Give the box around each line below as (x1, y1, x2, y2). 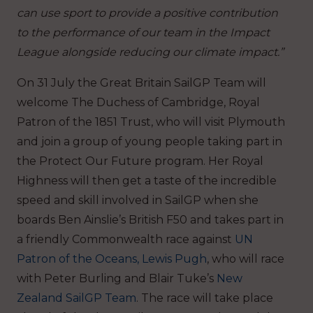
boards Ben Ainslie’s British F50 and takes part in (17, 213, 284, 227)
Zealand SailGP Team (17, 291, 136, 305)
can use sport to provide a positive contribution (17, 6, 278, 20)
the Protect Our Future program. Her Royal (17, 154, 263, 168)
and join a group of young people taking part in (17, 135, 282, 149)
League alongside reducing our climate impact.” (17, 45, 284, 59)
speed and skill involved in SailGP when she (17, 194, 259, 208)
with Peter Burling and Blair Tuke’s (17, 272, 217, 286)
